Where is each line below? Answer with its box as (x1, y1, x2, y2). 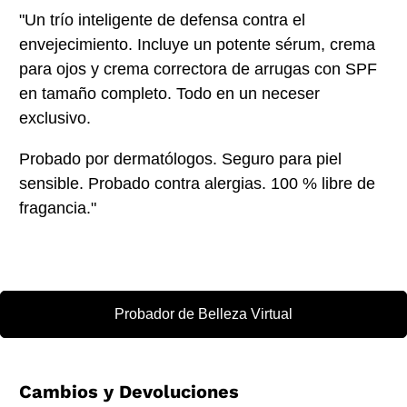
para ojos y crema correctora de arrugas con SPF (19, 60, 378, 79)
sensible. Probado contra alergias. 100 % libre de (19, 174, 376, 194)
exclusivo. (19, 109, 96, 128)
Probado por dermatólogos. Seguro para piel (19, 150, 342, 169)
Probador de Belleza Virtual (114, 306, 293, 323)
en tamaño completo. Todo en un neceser (19, 84, 321, 104)
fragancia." (19, 199, 97, 218)
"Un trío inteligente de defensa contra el (19, 11, 306, 30)
